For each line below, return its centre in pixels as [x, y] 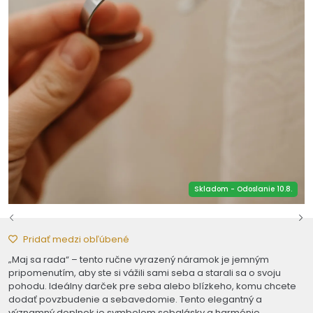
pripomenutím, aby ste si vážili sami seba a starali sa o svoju [145, 272]
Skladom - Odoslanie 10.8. [243, 189]
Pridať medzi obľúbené [76, 239]
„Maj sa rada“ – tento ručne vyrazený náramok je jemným [139, 259]
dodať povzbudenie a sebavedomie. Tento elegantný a [135, 299]
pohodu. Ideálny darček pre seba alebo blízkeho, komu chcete [152, 286]
